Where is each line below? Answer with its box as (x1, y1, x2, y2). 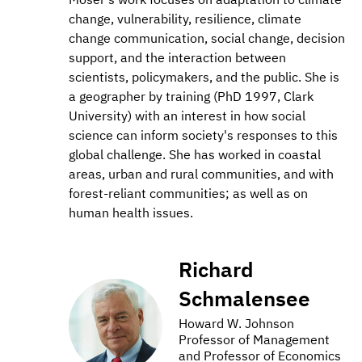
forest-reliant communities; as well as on (69, 185, 308, 202)
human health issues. (69, 204, 193, 221)
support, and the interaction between (69, 49, 286, 66)
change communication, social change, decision (69, 30, 345, 47)
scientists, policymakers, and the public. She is (69, 69, 339, 86)
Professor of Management (179, 331, 330, 348)
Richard (179, 255, 254, 284)
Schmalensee (179, 284, 310, 313)
